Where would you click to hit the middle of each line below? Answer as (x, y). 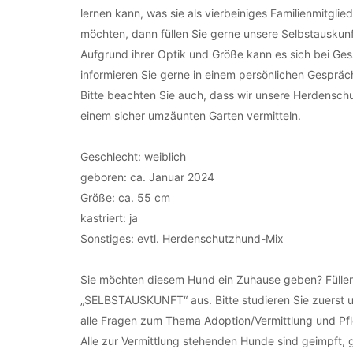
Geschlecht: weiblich (133, 156)
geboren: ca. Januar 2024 (147, 177)
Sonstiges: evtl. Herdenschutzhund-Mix (182, 238)
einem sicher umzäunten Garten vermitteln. (192, 115)
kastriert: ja (109, 218)
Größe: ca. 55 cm (125, 197)
